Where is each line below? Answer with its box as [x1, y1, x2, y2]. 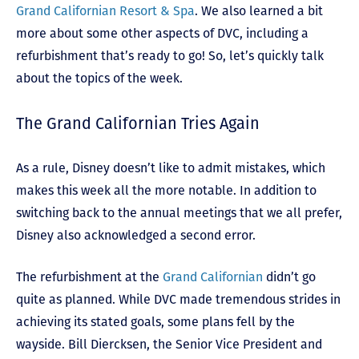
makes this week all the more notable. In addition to [16, 183, 317, 199]
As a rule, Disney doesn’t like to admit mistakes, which [16, 160, 325, 176]
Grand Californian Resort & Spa [16, 3, 195, 19]
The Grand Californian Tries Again [16, 114, 264, 134]
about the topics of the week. [16, 71, 183, 87]
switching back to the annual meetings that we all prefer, [16, 205, 342, 221]
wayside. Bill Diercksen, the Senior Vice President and [16, 337, 322, 353]
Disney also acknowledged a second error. [16, 228, 259, 244]
